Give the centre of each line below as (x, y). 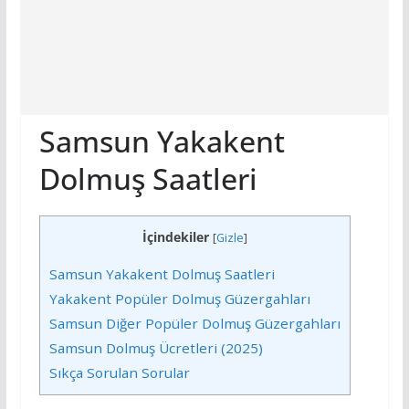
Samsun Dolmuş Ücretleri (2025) (156, 348)
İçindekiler (175, 237)
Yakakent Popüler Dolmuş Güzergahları (179, 299)
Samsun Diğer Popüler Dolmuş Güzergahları (194, 324)
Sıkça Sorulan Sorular (119, 373)
